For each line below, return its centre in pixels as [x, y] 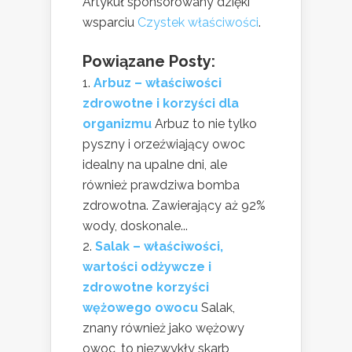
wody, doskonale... [135, 226]
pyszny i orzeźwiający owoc [164, 145]
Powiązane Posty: [149, 62]
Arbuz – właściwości [158, 83]
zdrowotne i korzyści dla [161, 104]
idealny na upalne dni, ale [155, 165]
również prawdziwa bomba [161, 185]
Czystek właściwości [198, 23]
